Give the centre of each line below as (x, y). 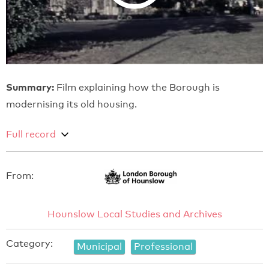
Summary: (30, 87)
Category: (29, 243)
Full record (31, 134)
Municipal (99, 246)
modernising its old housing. (71, 104)
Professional (163, 246)
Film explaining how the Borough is (137, 87)
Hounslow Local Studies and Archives (134, 214)
